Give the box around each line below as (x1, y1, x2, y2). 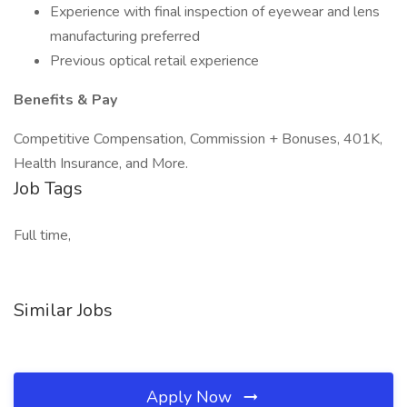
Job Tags (14, 176, 83, 201)
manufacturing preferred (50, 26, 200, 46)
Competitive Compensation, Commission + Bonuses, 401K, (14, 129, 382, 149)
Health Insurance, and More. (14, 154, 188, 174)
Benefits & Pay (14, 90, 117, 110)
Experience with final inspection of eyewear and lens (50, 2, 380, 22)
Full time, (14, 225, 71, 245)
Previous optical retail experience (50, 51, 259, 71)
